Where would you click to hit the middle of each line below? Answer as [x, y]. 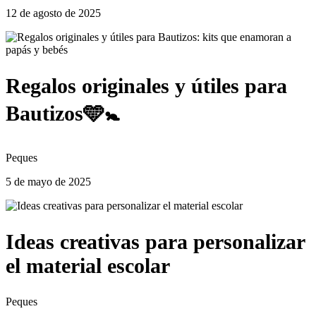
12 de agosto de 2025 [53, 13]
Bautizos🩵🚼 [63, 113]
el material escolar [88, 265]
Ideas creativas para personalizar [155, 241]
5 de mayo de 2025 [48, 181]
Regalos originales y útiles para [146, 85]
